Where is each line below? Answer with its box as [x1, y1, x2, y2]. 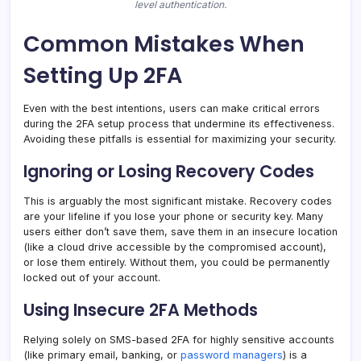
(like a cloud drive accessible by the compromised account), [23, 241, 326, 254]
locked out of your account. [23, 272, 160, 284]
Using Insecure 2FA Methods [23, 298, 258, 322]
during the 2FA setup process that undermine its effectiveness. [23, 118, 334, 131]
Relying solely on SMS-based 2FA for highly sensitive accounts [23, 334, 334, 346]
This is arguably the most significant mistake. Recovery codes [23, 195, 332, 208]
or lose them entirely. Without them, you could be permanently [23, 256, 330, 269]
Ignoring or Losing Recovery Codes [23, 160, 314, 184]
